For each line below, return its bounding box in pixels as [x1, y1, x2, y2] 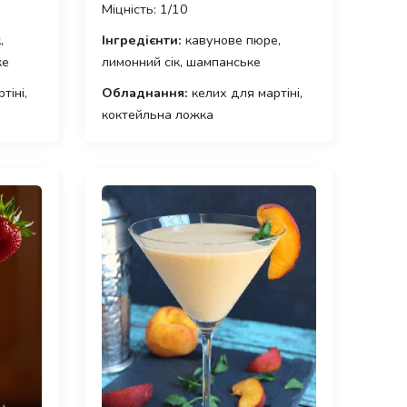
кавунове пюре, [181, 31, 281, 50]
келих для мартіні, [187, 84, 303, 103]
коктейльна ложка [101, 105, 213, 124]
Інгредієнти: [101, 31, 182, 50]
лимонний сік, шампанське [101, 53, 261, 72]
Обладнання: [101, 84, 188, 103]
